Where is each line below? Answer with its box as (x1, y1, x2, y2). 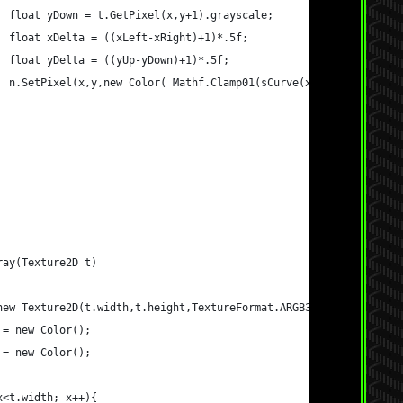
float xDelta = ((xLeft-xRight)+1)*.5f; (8, 31, 248, 44)
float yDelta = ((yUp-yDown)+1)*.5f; (8, 54, 229, 67)
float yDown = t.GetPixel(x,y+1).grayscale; (8, 9, 273, 22)
